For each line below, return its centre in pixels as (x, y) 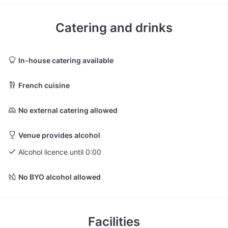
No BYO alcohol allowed (60, 177)
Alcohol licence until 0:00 (60, 152)
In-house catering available (66, 60)
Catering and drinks (114, 27)
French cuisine (44, 85)
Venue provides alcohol (59, 135)
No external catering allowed (68, 110)
